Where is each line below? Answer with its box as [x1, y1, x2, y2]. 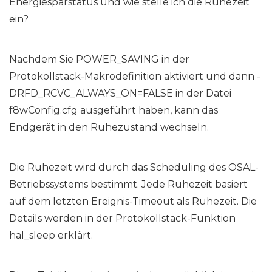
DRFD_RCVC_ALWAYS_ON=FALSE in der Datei [9, 87, 231, 100]
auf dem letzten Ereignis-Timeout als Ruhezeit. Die [9, 195, 257, 208]
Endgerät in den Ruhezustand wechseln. [9, 121, 209, 134]
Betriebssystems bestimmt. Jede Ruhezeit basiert [9, 178, 248, 191]
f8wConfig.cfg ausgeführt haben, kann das [9, 104, 218, 117]
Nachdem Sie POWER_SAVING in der [9, 53, 189, 66]
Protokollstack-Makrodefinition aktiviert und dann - [9, 70, 260, 83]
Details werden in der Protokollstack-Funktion [9, 212, 236, 225]
